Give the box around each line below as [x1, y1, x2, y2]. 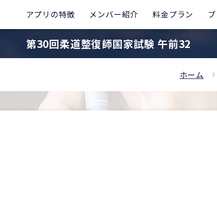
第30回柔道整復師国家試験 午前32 [26, 36, 191, 51]
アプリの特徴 [26, 8, 75, 20]
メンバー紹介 [89, 8, 139, 20]
